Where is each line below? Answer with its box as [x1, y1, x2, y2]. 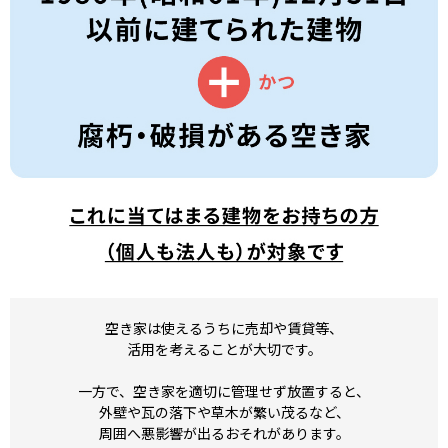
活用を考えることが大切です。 [126, 338, 322, 359]
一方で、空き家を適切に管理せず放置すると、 [78, 380, 370, 401]
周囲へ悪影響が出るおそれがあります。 [98, 422, 350, 443]
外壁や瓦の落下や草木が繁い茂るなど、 [98, 401, 350, 422]
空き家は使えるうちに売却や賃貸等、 [105, 317, 343, 338]
